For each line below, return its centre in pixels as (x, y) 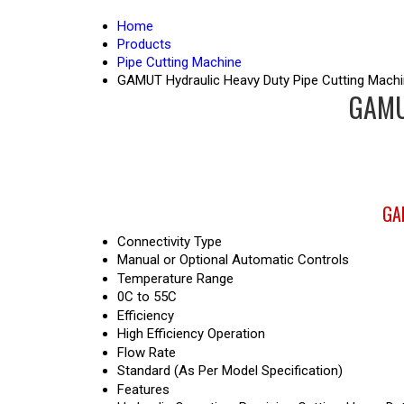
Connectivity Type (170, 242)
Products (144, 44)
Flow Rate (147, 353)
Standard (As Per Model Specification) (230, 371)
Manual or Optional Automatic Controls (233, 260)
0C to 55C (147, 297)
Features (143, 390)
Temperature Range (175, 279)
